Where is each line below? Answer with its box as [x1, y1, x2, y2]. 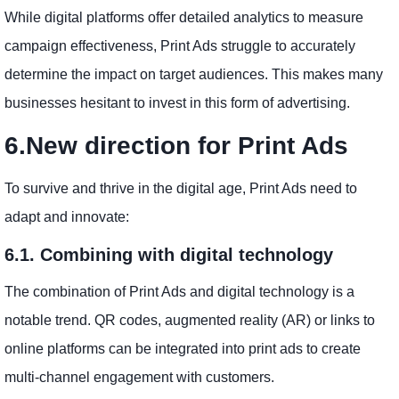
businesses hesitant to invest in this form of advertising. [4, 95, 357, 111]
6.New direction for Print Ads [4, 132, 362, 160]
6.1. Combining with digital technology [4, 245, 344, 265]
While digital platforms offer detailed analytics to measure [4, 10, 363, 26]
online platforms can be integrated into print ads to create [4, 341, 361, 357]
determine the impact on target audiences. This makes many [4, 67, 383, 83]
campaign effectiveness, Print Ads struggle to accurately [4, 38, 355, 54]
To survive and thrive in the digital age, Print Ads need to [4, 181, 357, 197]
